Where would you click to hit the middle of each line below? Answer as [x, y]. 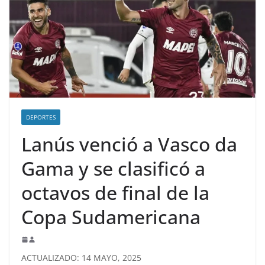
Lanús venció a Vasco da [129, 144]
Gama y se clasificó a [113, 169]
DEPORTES [41, 117]
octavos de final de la [115, 193]
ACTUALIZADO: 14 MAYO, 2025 [81, 258]
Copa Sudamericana [111, 217]
